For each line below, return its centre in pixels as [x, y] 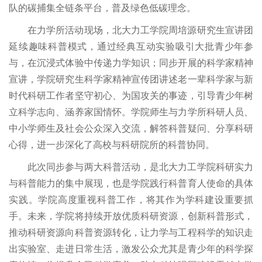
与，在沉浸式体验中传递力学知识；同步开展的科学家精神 [131, 63]
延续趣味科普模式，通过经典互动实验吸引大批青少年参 [131, 46]
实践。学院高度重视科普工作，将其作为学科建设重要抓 [131, 200]
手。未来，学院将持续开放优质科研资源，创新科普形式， [131, 216]
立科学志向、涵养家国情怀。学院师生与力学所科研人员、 [131, 112]
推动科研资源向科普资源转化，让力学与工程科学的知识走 [131, 232]
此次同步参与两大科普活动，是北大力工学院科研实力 [140, 167]
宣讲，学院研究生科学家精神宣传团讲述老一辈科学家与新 [131, 79]
